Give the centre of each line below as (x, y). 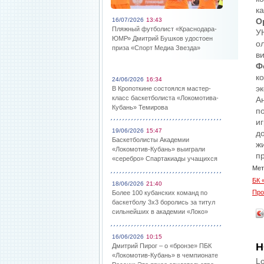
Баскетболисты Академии (151, 140)
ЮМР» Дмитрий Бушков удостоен (162, 38)
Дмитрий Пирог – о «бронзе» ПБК (162, 246)
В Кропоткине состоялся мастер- (161, 88)
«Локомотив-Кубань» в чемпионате (165, 255)
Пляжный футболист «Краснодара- (164, 29)
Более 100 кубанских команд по (160, 193)
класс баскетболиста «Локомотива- (165, 98)
